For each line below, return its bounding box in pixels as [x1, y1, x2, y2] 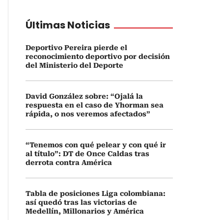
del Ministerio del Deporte [26, 61, 123, 69]
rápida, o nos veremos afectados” [26, 110, 150, 118]
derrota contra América [26, 159, 112, 166]
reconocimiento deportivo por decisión [26, 53, 170, 60]
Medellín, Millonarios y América [26, 207, 144, 215]
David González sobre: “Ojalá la [26, 92, 143, 100]
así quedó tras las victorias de [26, 198, 137, 206]
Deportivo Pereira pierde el [26, 44, 127, 52]
